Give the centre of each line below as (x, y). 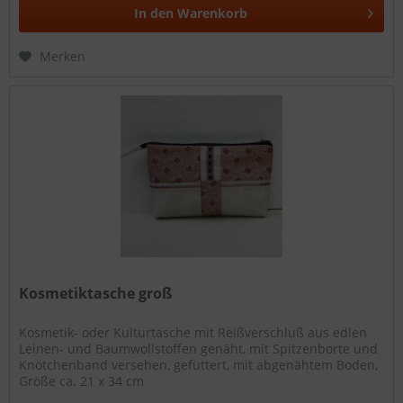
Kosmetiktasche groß (96, 293)
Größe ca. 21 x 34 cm (82, 381)
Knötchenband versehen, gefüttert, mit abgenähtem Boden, (199, 364)
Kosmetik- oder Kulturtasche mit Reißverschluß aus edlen (193, 332)
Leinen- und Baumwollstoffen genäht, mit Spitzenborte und (199, 348)
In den (154, 13)
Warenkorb (213, 13)
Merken (63, 57)
